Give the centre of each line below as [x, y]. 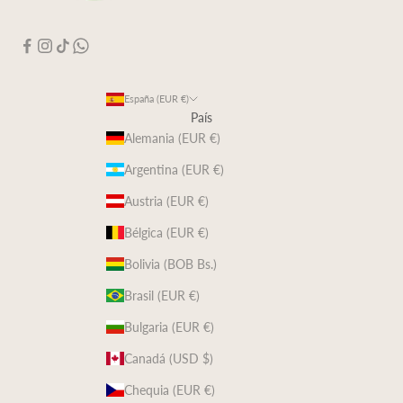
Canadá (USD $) [169, 359]
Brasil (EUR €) [162, 296]
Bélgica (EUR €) [166, 233]
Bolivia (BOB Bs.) [170, 264]
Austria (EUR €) [166, 201]
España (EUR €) [157, 99]
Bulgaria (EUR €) [169, 327]
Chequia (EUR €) [170, 390]
